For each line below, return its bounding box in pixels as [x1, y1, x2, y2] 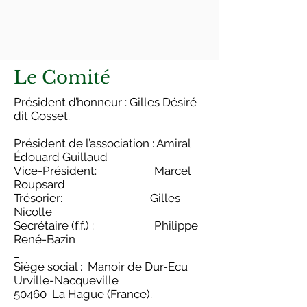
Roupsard [14, 177, 65, 191]
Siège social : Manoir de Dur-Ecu [14, 260, 188, 273]
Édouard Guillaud [14, 150, 108, 164]
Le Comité [14, 66, 110, 88]
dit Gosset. [14, 109, 70, 123]
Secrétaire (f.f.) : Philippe [14, 219, 198, 232]
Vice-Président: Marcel [14, 164, 191, 177]
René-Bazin [14, 232, 75, 246]
